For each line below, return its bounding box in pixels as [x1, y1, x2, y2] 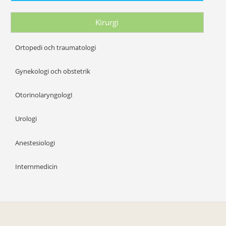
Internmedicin [15, 161, 58, 171]
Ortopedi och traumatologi [15, 42, 96, 52]
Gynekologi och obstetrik [15, 66, 91, 76]
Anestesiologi [15, 138, 55, 147]
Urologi [15, 114, 37, 124]
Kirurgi [95, 17, 119, 28]
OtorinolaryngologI [15, 90, 73, 100]
